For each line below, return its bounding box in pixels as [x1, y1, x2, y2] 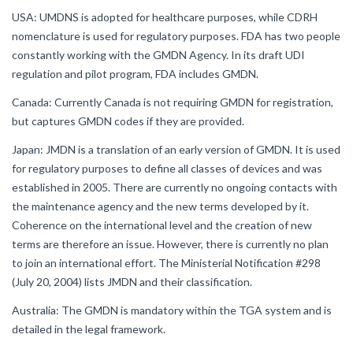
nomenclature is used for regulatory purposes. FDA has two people [12, 29, 340, 43]
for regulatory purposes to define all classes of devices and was [12, 162, 322, 175]
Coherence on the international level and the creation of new [12, 218, 312, 232]
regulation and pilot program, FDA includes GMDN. [12, 67, 258, 80]
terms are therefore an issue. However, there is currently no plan [12, 237, 329, 251]
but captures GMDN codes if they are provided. [12, 114, 244, 128]
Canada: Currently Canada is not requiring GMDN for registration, [12, 95, 333, 109]
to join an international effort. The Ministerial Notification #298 [12, 256, 321, 269]
